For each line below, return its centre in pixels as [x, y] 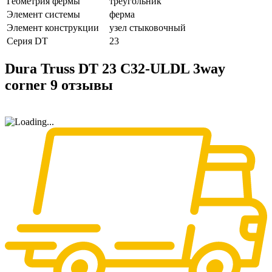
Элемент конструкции [53, 28]
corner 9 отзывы [59, 85]
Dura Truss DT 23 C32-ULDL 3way [115, 69]
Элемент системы [43, 15]
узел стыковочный [148, 28]
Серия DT [27, 41]
